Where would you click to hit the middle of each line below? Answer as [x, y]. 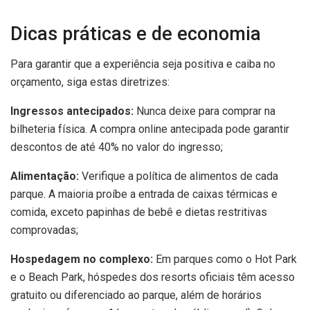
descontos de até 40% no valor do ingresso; [117, 147]
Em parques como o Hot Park [225, 259]
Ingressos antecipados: [72, 111]
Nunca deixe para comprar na [204, 111]
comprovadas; [44, 230]
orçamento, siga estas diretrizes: [90, 82]
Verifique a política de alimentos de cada [179, 176]
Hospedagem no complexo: [82, 259]
